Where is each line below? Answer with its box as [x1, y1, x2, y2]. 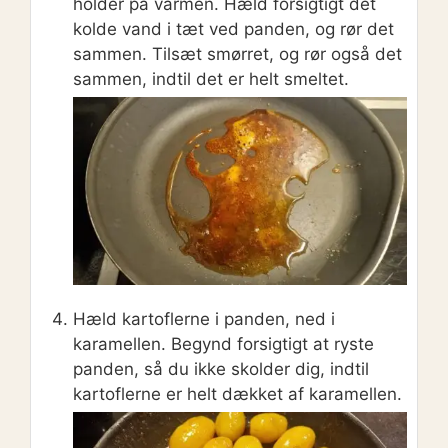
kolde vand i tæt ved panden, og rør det [73, 18, 394, 39]
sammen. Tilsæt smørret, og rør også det [73, 43, 402, 64]
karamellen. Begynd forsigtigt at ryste [73, 333, 374, 354]
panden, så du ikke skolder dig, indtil [73, 358, 369, 379]
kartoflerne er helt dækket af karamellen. [73, 383, 402, 404]
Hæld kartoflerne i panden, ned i [73, 308, 335, 329]
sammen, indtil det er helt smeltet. [73, 68, 349, 89]
